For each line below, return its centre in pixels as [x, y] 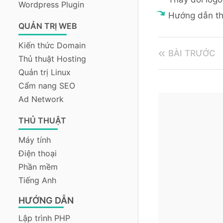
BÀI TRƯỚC [192, 53]
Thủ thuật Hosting [52, 59]
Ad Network [41, 99]
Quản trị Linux [45, 72]
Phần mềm [38, 167]
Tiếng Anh [37, 180]
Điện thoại [38, 153]
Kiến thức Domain [52, 45]
